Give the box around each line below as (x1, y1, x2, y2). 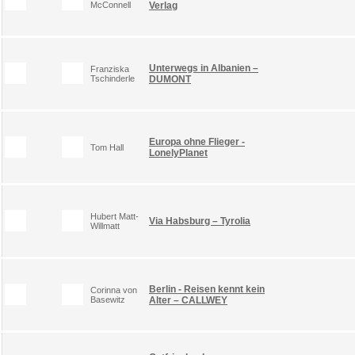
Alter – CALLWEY (149, 294, 227, 306)
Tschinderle (90, 73, 135, 83)
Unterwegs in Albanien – (149, 62, 258, 74)
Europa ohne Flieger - (149, 136, 245, 147)
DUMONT (149, 73, 191, 85)
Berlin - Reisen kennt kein (149, 283, 265, 295)
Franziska (90, 63, 129, 74)
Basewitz (90, 294, 125, 304)
